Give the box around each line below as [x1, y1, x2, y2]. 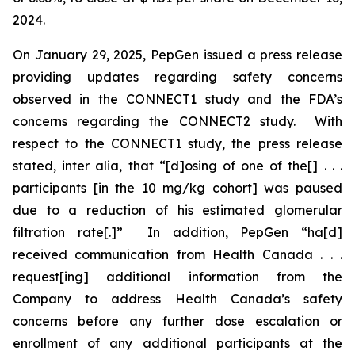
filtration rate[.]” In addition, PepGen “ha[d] [13, 224, 342, 240]
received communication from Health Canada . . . [13, 246, 342, 262]
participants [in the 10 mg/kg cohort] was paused [13, 180, 342, 196]
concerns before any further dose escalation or [13, 313, 342, 329]
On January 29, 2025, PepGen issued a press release [13, 47, 342, 63]
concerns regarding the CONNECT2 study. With [13, 113, 342, 129]
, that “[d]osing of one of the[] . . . [119, 158, 343, 174]
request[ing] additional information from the [13, 269, 342, 284]
